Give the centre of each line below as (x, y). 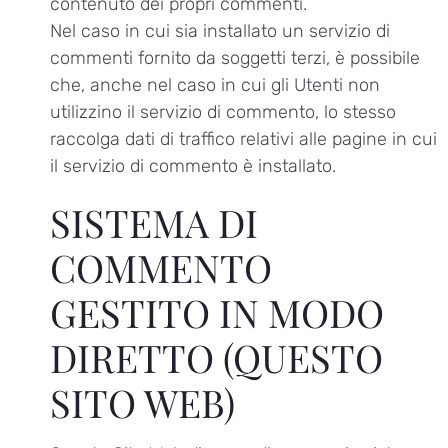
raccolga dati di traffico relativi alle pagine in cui (243, 139)
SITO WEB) (142, 403)
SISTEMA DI (154, 223)
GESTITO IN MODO (217, 313)
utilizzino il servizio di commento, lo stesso (223, 112)
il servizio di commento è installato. (193, 166)
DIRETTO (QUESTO (216, 358)
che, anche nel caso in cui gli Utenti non (215, 85)
